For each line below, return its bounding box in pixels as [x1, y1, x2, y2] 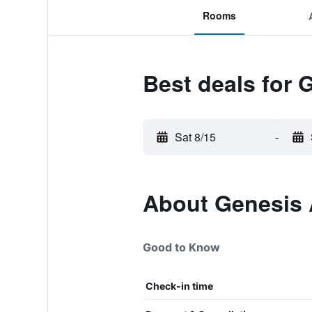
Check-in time [145, 280, 213, 292]
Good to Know [142, 240, 220, 254]
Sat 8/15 [174, 129, 216, 145]
